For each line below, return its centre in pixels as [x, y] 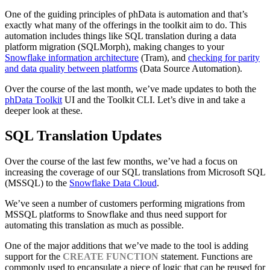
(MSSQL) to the [37, 183]
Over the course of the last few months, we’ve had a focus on [121, 162]
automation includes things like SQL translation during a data [121, 36]
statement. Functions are [206, 257]
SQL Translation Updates [83, 136]
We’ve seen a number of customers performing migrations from [125, 204]
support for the [34, 257]
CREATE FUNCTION [111, 257]
